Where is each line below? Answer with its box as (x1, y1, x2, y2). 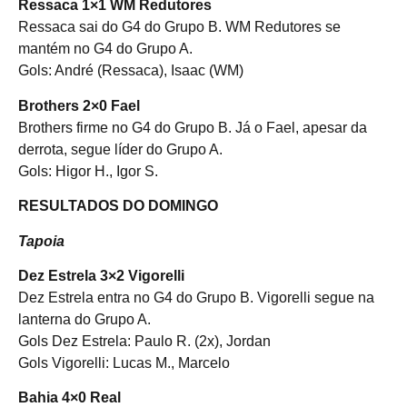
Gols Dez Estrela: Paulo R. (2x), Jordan (18, 333, 271, 349)
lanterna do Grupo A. (18, 311, 151, 327)
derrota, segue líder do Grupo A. (18, 141, 223, 157)
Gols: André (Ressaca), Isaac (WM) (18, 63, 243, 79)
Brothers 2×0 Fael (18, 97, 140, 114)
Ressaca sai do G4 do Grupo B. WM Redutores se (18, 19, 341, 35)
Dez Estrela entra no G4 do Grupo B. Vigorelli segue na (18, 289, 374, 305)
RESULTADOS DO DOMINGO (18, 198, 218, 214)
